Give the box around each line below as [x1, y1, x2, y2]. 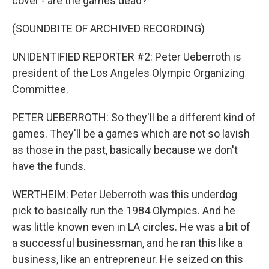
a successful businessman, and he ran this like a [12, 237, 243, 249]
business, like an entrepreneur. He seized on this [12, 253, 243, 265]
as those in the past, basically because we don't [12, 144, 238, 156]
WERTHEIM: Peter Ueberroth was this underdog [12, 188, 237, 201]
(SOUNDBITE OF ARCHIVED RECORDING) [12, 22, 205, 35]
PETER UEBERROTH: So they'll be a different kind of [12, 111, 256, 124]
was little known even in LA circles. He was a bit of [12, 220, 250, 233]
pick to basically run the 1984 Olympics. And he [12, 204, 235, 217]
